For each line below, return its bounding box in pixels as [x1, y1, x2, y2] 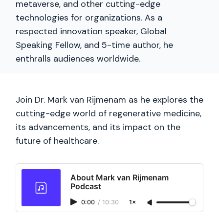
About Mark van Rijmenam [70, 173, 169, 182]
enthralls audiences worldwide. [16, 53, 140, 65]
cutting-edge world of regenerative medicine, [16, 108, 201, 119]
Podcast [70, 181, 101, 191]
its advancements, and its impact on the [16, 121, 180, 133]
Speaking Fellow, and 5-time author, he [16, 39, 173, 51]
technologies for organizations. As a [16, 12, 162, 23]
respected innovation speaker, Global [16, 25, 167, 37]
